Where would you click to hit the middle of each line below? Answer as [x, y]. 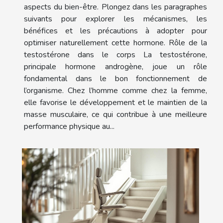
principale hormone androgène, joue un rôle [115, 67]
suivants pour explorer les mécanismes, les [115, 19]
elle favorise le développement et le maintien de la [115, 103]
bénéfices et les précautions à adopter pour [115, 31]
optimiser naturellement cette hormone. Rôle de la [115, 43]
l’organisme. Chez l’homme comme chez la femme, [115, 91]
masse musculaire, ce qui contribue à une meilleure [115, 115]
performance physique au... [69, 127]
